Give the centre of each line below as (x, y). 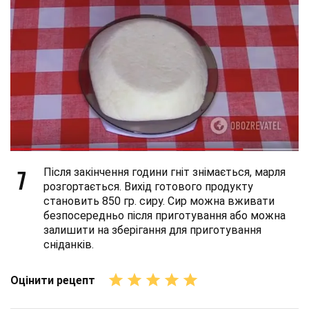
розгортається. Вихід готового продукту (148, 187)
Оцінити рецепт (53, 280)
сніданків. (69, 245)
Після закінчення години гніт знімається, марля (165, 172)
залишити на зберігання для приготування (152, 230)
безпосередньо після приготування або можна (165, 216)
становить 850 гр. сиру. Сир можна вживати (159, 201)
